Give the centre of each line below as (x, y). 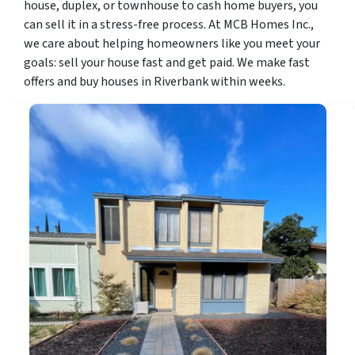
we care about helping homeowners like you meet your (172, 43)
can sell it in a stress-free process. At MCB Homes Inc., (169, 24)
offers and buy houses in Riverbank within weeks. (155, 81)
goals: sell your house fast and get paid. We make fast (167, 62)
